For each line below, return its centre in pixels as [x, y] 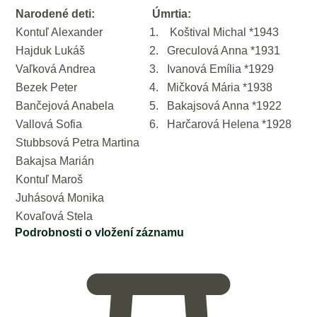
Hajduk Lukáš [50, 50]
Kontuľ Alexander [59, 32]
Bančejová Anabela [65, 105]
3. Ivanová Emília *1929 [212, 69]
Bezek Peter [46, 87]
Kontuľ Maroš [49, 179]
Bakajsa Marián [55, 161]
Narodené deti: [58, 13]
